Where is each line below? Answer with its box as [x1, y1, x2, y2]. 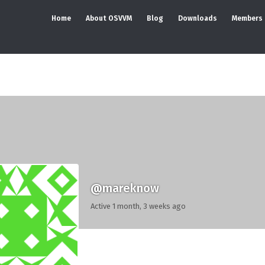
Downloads [178, 14, 217, 22]
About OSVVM [86, 14, 132, 22]
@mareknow [91, 181, 159, 195]
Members [232, 14, 263, 22]
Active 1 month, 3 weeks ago [91, 202, 186, 211]
